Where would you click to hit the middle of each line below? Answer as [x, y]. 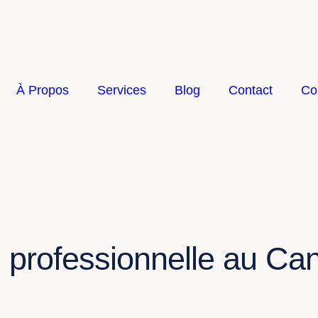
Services [121, 90]
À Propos [42, 90]
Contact [250, 90]
